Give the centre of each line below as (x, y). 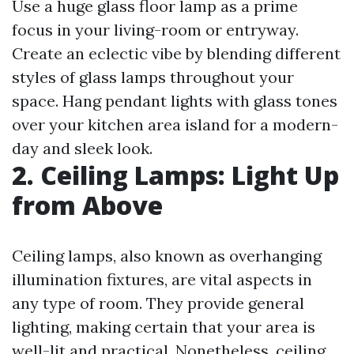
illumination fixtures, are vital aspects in (162, 280)
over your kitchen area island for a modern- (175, 125)
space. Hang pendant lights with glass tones (175, 101)
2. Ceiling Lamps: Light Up (175, 175)
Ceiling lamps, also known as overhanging (167, 256)
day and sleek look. (82, 149)
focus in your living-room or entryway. (155, 30)
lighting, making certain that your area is (164, 327)
